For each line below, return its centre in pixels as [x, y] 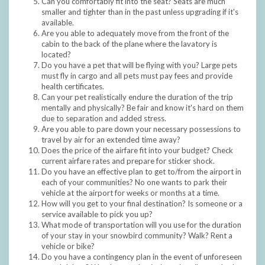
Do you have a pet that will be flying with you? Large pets [139, 65]
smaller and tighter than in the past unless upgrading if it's [140, 12]
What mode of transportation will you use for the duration [141, 225]
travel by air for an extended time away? [111, 140]
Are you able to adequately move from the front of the [135, 33]
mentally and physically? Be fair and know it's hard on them [143, 108]
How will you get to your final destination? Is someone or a [142, 204]
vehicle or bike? [68, 246]
